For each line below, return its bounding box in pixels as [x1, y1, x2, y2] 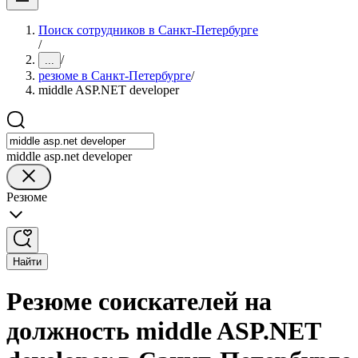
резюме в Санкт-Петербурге [38, 69, 191, 82]
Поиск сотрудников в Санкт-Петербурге [38, 23, 258, 37]
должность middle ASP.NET [6, 316, 320, 346]
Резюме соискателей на [6, 287, 272, 316]
